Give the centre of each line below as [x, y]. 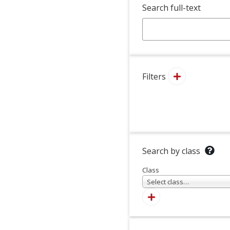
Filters [154, 76]
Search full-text [171, 8]
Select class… [168, 182]
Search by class [171, 151]
